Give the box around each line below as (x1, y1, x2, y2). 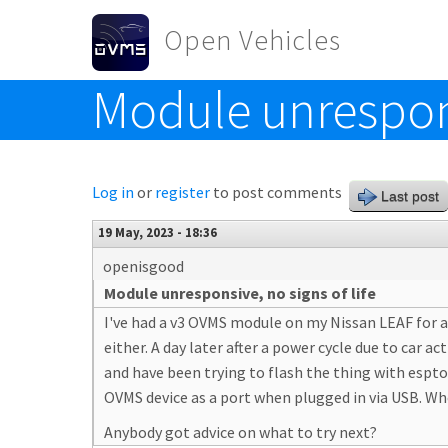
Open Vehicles (164, 22, 341, 58)
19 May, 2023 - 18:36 (98, 224, 217, 240)
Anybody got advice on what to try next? (104, 422, 377, 442)
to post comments (210, 182, 342, 202)
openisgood (103, 256, 184, 276)
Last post (381, 188, 439, 204)
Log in (92, 182, 134, 202)
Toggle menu (92, 82, 183, 102)
